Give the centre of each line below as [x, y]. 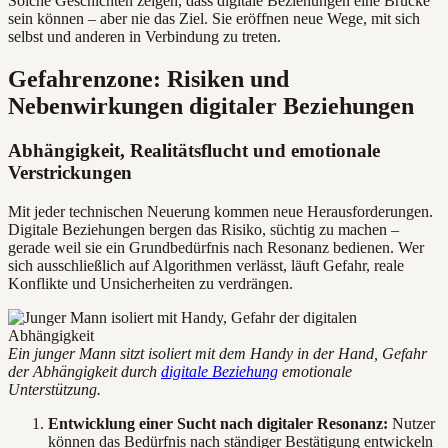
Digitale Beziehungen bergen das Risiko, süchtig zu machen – [203, 229]
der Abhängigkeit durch [84, 371]
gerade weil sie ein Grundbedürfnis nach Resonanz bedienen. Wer [216, 247]
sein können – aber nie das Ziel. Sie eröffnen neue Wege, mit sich [214, 19]
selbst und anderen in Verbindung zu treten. [144, 37]
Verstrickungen [70, 172]
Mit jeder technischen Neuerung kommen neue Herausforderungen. [220, 211]
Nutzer [411, 423]
